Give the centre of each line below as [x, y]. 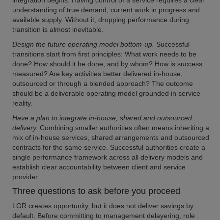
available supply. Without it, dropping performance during [101, 20]
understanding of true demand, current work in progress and [106, 10]
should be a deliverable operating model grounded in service [106, 93]
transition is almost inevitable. [58, 29]
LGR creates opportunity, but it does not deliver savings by [103, 206]
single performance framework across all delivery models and [108, 157]
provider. [26, 177]
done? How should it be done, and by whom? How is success [107, 64]
